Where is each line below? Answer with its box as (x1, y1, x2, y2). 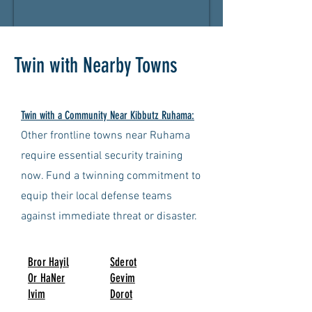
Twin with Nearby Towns (14, 53, 178, 78)
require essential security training (21, 149, 182, 163)
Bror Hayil (28, 255, 69, 269)
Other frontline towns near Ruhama (21, 129, 190, 143)
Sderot (110, 255, 137, 269)
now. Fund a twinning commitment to (21, 169, 201, 183)
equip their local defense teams (21, 189, 172, 203)
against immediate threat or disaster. (21, 210, 197, 224)
